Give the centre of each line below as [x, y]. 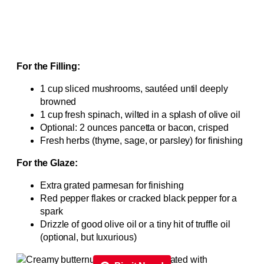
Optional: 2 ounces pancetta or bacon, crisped [134, 128]
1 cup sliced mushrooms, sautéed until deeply [134, 89]
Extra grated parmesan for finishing [112, 186]
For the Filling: [48, 67]
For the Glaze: [47, 163]
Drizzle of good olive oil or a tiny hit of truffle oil [135, 225]
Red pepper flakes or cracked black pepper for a [139, 199]
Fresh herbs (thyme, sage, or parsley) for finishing [141, 141]
